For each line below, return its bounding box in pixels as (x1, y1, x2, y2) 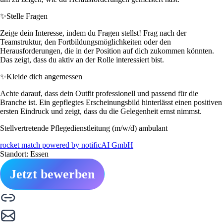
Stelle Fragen (6, 11, 48, 20)
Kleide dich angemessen (6, 72, 82, 81)
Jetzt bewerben (10, 166, 95, 181)
